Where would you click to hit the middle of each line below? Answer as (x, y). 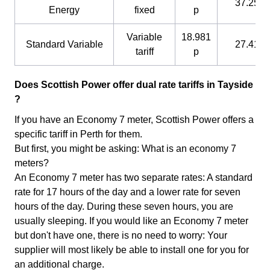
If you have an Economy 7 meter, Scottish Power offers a (134, 120)
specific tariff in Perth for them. (78, 134)
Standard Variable (64, 45)
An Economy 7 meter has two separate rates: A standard (133, 178)
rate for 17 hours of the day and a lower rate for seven (127, 192)
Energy (64, 10)
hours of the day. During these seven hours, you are (124, 207)
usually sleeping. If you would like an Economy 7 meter (131, 221)
